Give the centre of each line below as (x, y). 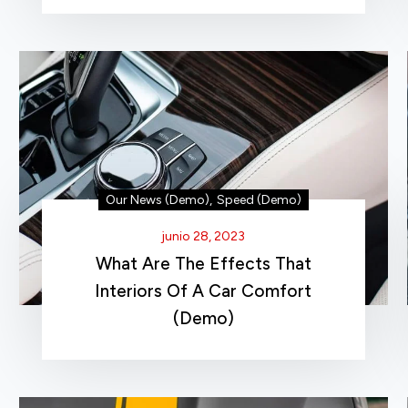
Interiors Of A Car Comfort (204, 291)
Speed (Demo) (259, 199)
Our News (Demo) (157, 199)
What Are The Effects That (203, 263)
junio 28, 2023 (204, 236)
